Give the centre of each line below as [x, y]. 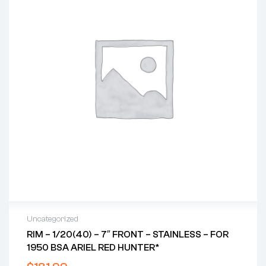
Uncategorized [53, 219]
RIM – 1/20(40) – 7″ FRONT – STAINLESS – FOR [128, 235]
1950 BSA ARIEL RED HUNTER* [93, 248]
